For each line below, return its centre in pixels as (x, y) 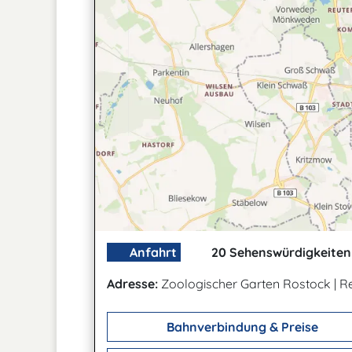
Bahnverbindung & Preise (241, 327)
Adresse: (132, 284)
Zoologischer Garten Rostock (246, 284)
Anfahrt (152, 252)
